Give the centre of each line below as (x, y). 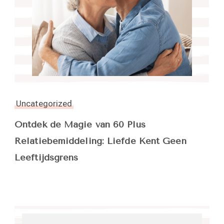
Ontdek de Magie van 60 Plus (80, 124)
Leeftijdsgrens (46, 157)
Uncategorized (44, 103)
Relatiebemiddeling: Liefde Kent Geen (100, 141)
